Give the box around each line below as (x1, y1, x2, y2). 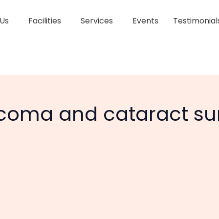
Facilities (28, 15, 62, 26)
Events (132, 15, 159, 26)
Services (81, 15, 113, 26)
